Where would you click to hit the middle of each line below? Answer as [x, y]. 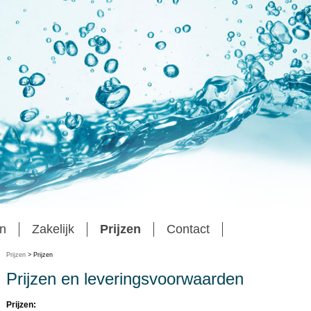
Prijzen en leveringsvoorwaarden [125, 279]
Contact [188, 229]
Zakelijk [53, 229]
